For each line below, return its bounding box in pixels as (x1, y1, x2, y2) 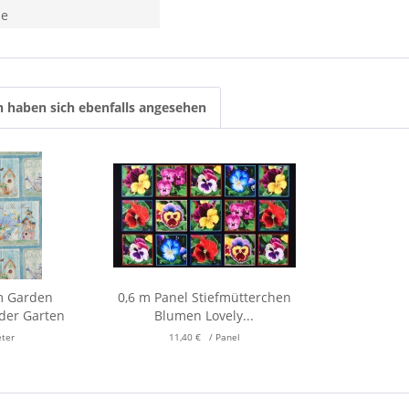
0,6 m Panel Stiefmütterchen (117, 288, 291, 306)
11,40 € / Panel (168, 330, 240, 343)
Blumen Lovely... (154, 307, 255, 324)
